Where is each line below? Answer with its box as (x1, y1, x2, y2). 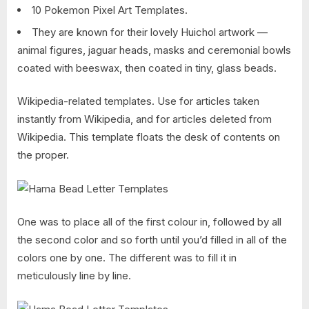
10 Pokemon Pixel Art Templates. (32, 3, 188, 17)
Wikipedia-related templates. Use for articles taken (17, 94, 259, 108)
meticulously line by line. (17, 269, 131, 283)
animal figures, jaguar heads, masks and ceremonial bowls (17, 43, 291, 57)
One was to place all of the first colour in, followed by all (17, 215, 281, 229)
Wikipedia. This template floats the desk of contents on (17, 130, 280, 144)
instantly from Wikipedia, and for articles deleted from (17, 112, 272, 126)
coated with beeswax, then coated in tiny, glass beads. (17, 61, 277, 74)
